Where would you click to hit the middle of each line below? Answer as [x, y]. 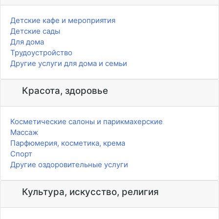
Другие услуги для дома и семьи [69, 64]
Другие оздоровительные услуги [69, 165]
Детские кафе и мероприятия [63, 21]
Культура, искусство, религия [89, 192]
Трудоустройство [41, 53]
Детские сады [35, 31]
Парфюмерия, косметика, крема [68, 143]
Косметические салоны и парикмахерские [87, 122]
